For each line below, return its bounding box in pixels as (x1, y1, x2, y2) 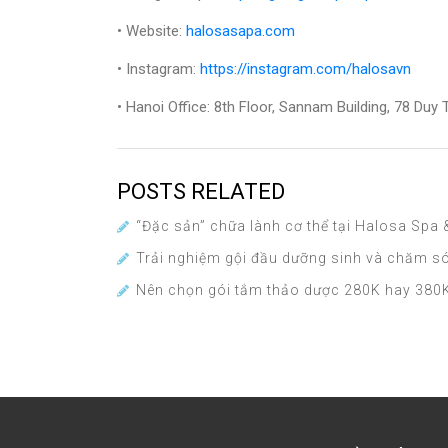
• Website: (117, 22, 186, 40)
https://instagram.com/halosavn (200, 60, 411, 78)
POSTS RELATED (117, 179, 285, 204)
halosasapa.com (186, 22, 295, 40)
